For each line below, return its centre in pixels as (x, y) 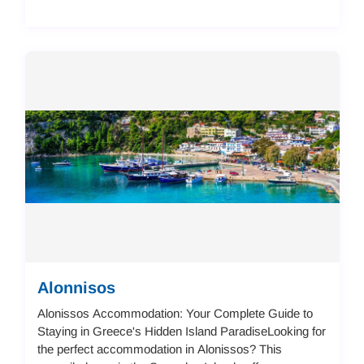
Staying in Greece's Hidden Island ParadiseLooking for (181, 331)
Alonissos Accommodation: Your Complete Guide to (175, 313)
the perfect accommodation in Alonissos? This (159, 349)
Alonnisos (76, 287)
